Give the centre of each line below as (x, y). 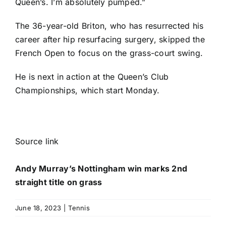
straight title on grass (59, 182)
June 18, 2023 (38, 208)
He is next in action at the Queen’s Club (92, 76)
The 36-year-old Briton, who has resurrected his (109, 25)
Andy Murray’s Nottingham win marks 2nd (101, 168)
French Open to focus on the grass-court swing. (109, 53)
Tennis (79, 208)
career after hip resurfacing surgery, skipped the (110, 39)
